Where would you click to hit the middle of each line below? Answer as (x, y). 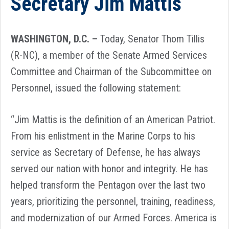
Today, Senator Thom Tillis (151, 39)
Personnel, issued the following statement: (96, 88)
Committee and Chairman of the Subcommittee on (111, 72)
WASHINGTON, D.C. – (54, 39)
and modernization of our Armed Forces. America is (114, 218)
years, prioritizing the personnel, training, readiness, (113, 201)
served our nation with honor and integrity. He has (109, 169)
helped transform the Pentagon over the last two (108, 185)
